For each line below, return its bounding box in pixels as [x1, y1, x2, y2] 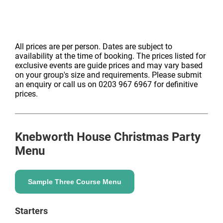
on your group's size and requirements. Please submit [15, 70, 202, 80]
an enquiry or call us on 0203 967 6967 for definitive [15, 80, 198, 89]
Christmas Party [111, 130, 201, 144]
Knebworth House [15, 130, 111, 144]
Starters [15, 206, 48, 216]
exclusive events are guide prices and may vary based [15, 61, 203, 70]
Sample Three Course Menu [28, 178, 121, 186]
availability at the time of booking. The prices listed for [15, 51, 206, 61]
